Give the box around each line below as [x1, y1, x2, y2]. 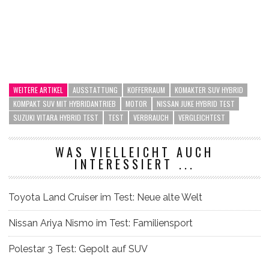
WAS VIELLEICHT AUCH [55, 142, 214, 161]
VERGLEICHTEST [178, 112, 225, 122]
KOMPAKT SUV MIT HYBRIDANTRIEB [13, 98, 116, 109]
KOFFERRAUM [127, 84, 165, 95]
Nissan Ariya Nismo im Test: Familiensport [8, 217, 193, 229]
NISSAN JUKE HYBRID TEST [157, 98, 235, 109]
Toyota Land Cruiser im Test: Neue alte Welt [8, 191, 202, 203]
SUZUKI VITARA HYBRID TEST [13, 112, 98, 122]
